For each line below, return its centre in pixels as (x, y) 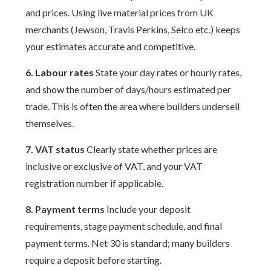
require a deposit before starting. (94, 260)
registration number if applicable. (95, 183)
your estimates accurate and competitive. (111, 46)
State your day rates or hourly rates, (168, 72)
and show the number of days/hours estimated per (129, 89)
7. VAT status (55, 149)
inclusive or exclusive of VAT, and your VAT (114, 166)
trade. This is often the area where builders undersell (133, 106)
